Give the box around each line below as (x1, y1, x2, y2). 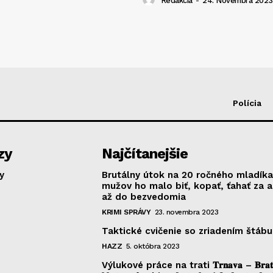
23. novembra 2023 (154, 207, 219, 216)
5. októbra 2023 (126, 241, 180, 250)
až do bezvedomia (102, 191, 186, 202)
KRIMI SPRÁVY (102, 207, 151, 216)
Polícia (233, 97, 261, 108)
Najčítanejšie (102, 144, 188, 162)
